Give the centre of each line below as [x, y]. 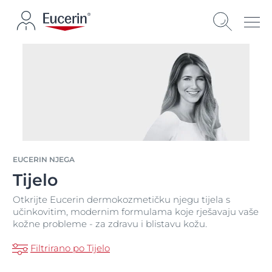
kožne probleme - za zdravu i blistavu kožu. [110, 224]
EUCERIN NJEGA [44, 159]
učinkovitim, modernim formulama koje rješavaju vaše [136, 212]
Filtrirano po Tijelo [70, 248]
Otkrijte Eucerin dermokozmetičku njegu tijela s [121, 199]
